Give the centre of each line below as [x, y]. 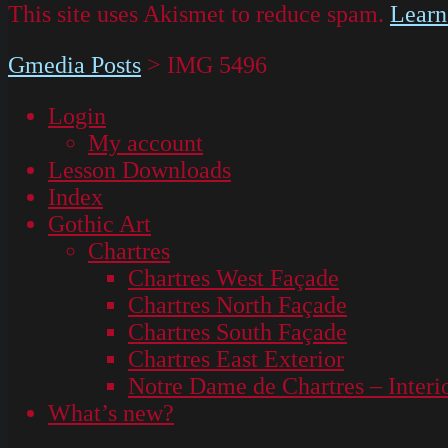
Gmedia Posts [74, 64]
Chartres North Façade [237, 304]
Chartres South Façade [237, 331]
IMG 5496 [217, 64]
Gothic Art [99, 223]
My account [145, 142]
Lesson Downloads [139, 169]
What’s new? [111, 412]
